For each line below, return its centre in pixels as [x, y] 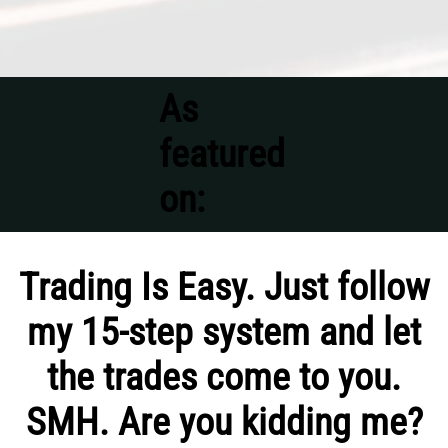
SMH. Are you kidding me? [224, 421]
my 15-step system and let [224, 331]
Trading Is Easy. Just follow [224, 286]
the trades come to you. [224, 376]
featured [221, 153]
